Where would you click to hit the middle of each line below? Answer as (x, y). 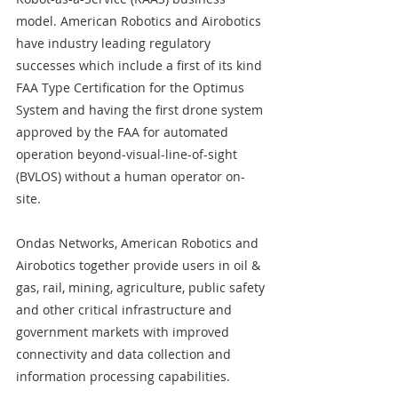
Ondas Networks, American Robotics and (139, 243)
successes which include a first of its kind (141, 65)
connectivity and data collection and (125, 354)
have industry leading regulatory (115, 43)
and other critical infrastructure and (126, 310)
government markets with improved (124, 332)
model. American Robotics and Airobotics (140, 21)
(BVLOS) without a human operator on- (131, 176)
